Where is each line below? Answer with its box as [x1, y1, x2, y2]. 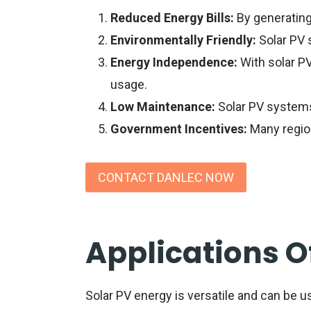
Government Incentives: [110, 121, 247, 137]
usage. [110, 77, 147, 92]
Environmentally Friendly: [110, 33, 256, 48]
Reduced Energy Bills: [110, 10, 234, 26]
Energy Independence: [110, 55, 237, 70]
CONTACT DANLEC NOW [97, 169, 234, 185]
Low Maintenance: [110, 99, 215, 115]
